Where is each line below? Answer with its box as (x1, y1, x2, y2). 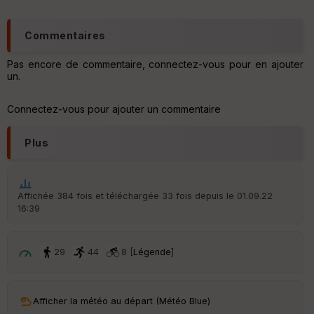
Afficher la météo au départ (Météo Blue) (33, 295, 210, 306)
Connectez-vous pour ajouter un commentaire (7, 102, 221, 115)
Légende (133, 246, 171, 257)
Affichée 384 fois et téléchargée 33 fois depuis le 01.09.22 (18, 190, 273, 201)
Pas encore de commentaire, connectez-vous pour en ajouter (7, 57, 303, 70)
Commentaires (25, 29, 106, 41)
